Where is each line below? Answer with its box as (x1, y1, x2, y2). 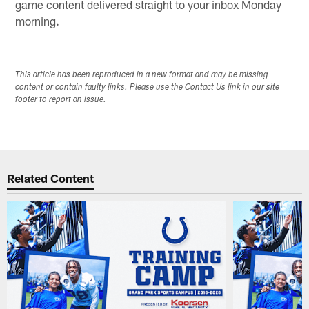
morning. (15, 13, 60, 28)
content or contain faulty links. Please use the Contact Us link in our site (15, 83, 280, 92)
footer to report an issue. (15, 96, 107, 105)
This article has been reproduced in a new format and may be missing (15, 71, 269, 80)
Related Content (7, 170, 94, 185)
